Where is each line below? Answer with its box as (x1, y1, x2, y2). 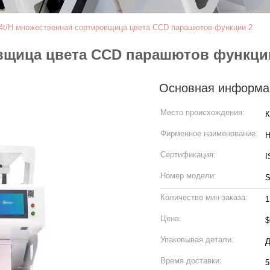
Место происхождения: (160, 108, 245, 117)
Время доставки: (160, 256, 222, 265)
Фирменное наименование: (160, 129, 258, 138)
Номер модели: (160, 171, 216, 180)
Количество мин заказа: (160, 193, 248, 202)
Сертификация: (160, 150, 216, 159)
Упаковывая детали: (160, 235, 234, 244)
